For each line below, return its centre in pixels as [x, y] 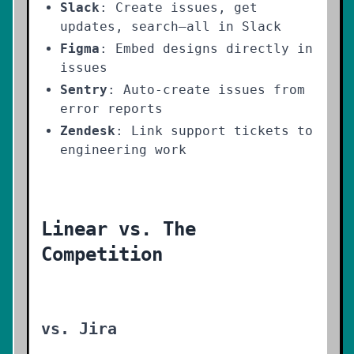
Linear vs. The [119, 229]
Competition [102, 254]
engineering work [123, 150]
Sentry [84, 90]
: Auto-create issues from [206, 90]
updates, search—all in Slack [171, 26]
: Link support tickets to [214, 131]
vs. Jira [79, 329]
